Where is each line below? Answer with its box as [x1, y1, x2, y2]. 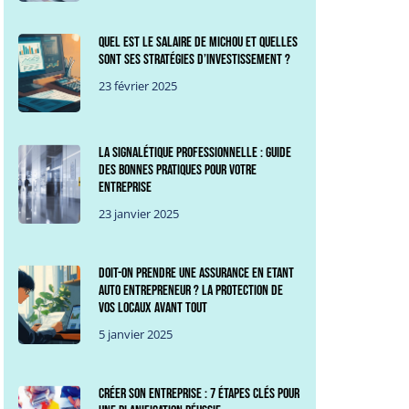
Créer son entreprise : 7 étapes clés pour [99, 385, 300, 404]
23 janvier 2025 [99, 205, 180, 223]
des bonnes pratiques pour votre [99, 162, 257, 180]
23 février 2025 [99, 77, 178, 94]
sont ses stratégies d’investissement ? [99, 50, 291, 68]
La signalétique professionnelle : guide [99, 144, 292, 163]
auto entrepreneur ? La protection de [99, 282, 284, 300]
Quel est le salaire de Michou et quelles [99, 33, 299, 51]
